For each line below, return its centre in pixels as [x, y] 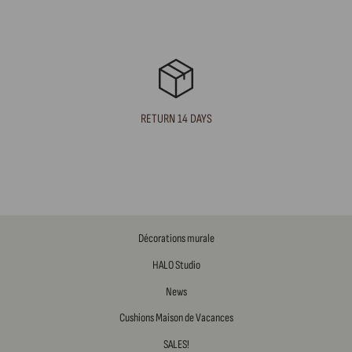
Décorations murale [176, 239]
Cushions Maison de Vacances [176, 318]
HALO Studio [176, 265]
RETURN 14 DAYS [176, 119]
